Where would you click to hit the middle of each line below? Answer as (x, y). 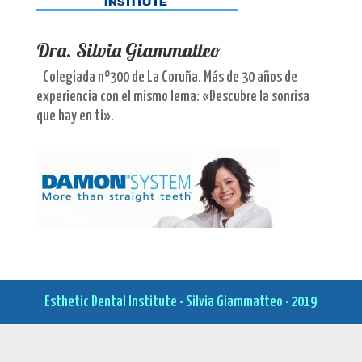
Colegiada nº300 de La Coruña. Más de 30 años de (170, 77)
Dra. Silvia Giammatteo (128, 50)
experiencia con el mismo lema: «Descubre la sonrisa (173, 97)
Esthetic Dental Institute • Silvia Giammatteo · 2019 (181, 302)
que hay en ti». (75, 116)
